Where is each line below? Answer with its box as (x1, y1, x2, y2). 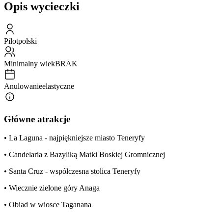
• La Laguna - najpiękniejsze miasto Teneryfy (4, 134, 145, 142)
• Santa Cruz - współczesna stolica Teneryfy (4, 167, 140, 176)
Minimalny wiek (4, 59, 55, 68)
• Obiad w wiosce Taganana (4, 200, 91, 209)
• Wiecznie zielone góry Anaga (4, 184, 100, 192)
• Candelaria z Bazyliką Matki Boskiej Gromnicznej (4, 150, 165, 159)
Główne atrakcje (4, 113, 70, 124)
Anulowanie (4, 82, 42, 90)
